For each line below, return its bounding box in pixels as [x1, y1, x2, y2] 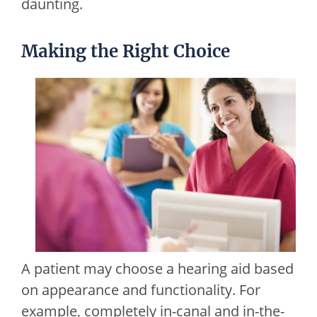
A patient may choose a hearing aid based [21, 259, 294, 279]
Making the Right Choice [21, 40, 230, 63]
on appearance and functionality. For [21, 280, 260, 300]
